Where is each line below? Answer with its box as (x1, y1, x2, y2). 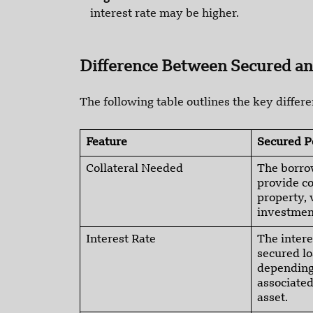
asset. (257, 293, 288, 305)
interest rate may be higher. (90, 8, 239, 20)
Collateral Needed (86, 163, 183, 175)
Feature (86, 137, 127, 149)
